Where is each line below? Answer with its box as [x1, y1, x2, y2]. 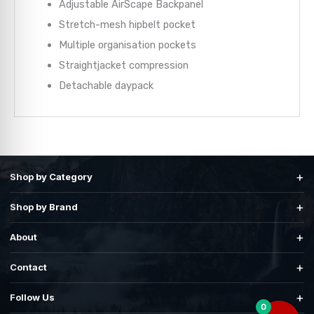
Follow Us [10, 292, 55, 303]
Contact [10, 261, 47, 273]
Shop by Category [10, 171, 93, 183]
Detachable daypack [58, 78, 153, 92]
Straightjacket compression [58, 58, 189, 71]
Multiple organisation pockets [58, 38, 196, 51]
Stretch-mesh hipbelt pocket [58, 18, 196, 31]
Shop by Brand [10, 201, 78, 213]
